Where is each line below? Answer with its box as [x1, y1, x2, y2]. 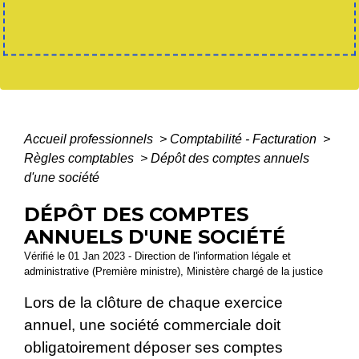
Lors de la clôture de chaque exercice [24, 294, 283, 312]
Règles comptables [24, 151, 137, 166]
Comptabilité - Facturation [170, 132, 320, 147]
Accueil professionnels [24, 132, 156, 147]
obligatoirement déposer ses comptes [24, 339, 283, 357]
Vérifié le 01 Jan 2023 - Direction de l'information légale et [24, 250, 291, 263]
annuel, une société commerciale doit [24, 317, 280, 334]
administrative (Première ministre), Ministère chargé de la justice [24, 265, 323, 278]
